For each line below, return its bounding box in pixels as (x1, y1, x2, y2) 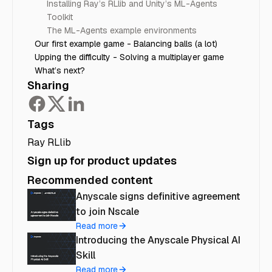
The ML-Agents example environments (47, 24, 197, 36)
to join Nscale (76, 205, 139, 218)
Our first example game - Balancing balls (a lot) (35, 38, 217, 49)
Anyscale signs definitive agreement (76, 189, 240, 203)
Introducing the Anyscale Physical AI (76, 233, 240, 246)
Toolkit (47, 11, 73, 22)
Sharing (27, 78, 69, 92)
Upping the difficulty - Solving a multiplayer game (35, 51, 224, 63)
